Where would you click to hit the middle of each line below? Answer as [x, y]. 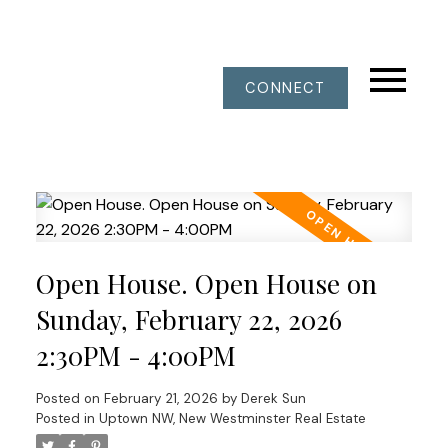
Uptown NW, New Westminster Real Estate [232, 418]
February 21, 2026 [160, 398]
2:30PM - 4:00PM [135, 355]
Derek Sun [273, 398]
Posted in [65, 418]
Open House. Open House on [206, 283]
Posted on [69, 398]
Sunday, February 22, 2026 [188, 319]
